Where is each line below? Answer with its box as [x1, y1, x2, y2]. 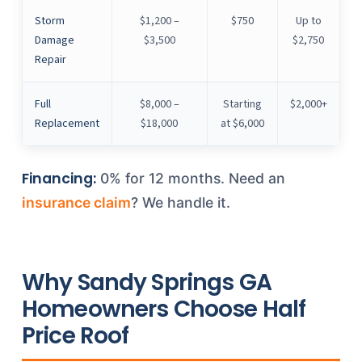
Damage [34, 32, 74, 48]
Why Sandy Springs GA [21, 267, 272, 298]
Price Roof [21, 320, 129, 351]
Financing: [21, 169, 96, 188]
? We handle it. [130, 194, 230, 211]
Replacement [34, 116, 99, 132]
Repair [34, 52, 66, 68]
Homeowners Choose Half [21, 293, 306, 325]
